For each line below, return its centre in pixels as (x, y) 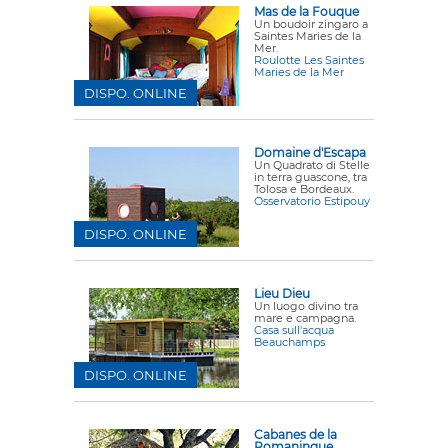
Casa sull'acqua (294, 330)
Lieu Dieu (282, 293)
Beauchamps (289, 342)
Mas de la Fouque (306, 11)
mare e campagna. (305, 318)
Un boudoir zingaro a (311, 24)
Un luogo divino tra (306, 306)
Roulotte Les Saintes (309, 60)
